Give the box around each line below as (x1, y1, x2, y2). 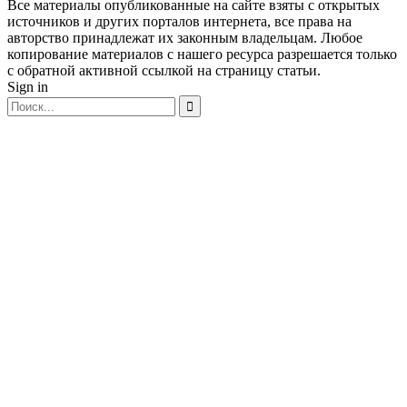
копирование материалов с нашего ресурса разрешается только (7, 45, 397, 62)
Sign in (7, 78, 48, 94)
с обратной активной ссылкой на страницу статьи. (7, 62, 321, 78)
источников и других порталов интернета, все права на (7, 13, 352, 29)
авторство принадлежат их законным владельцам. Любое (7, 29, 362, 45)
